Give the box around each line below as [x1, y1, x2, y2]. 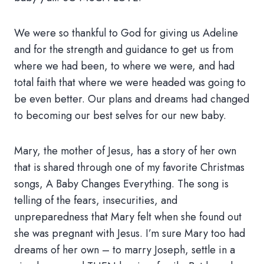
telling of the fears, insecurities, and [14, 193, 177, 208]
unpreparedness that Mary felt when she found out [14, 209, 242, 225]
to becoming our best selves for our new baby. [14, 108, 226, 123]
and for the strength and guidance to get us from [14, 42, 233, 57]
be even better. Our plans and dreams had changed [14, 91, 249, 107]
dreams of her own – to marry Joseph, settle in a [14, 242, 235, 258]
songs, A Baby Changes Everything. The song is [14, 176, 229, 192]
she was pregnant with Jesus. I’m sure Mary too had [14, 226, 245, 241]
